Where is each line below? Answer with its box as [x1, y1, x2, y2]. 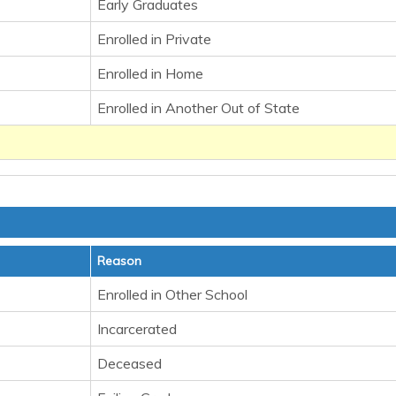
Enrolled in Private [97, 30, 211, 48]
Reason [97, 253, 141, 269]
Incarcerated [97, 320, 177, 338]
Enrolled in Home [97, 65, 203, 82]
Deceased [97, 354, 162, 372]
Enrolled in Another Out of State [97, 99, 300, 117]
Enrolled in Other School [97, 286, 247, 303]
